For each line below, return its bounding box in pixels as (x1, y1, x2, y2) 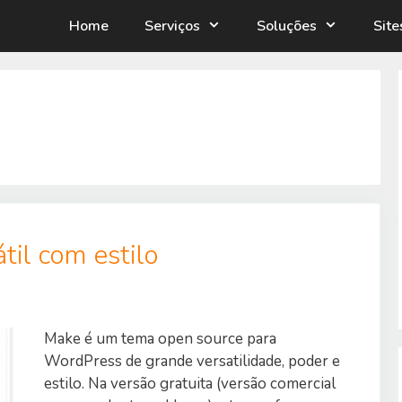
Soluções (257, 16, 318, 36)
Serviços (144, 16, 201, 36)
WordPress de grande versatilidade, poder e (44, 351, 340, 372)
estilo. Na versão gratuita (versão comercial (44, 373, 336, 395)
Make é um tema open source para (44, 328, 276, 350)
